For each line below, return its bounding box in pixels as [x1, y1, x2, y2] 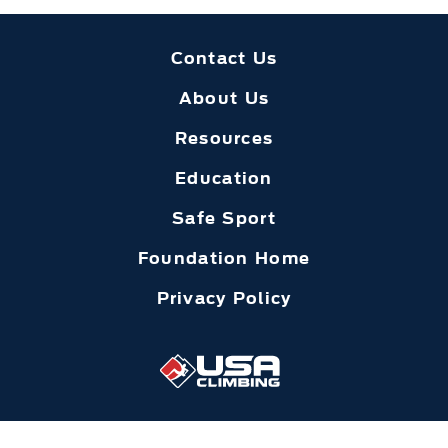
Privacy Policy [156, 287, 292, 308]
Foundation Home [137, 247, 311, 268]
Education [175, 167, 273, 188]
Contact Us [170, 47, 278, 68]
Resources [174, 127, 274, 148]
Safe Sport [172, 207, 276, 228]
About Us [178, 87, 270, 108]
